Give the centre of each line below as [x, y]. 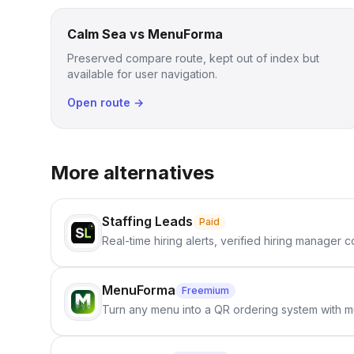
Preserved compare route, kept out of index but [193, 58]
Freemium [205, 290]
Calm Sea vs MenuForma [145, 34]
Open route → [105, 102]
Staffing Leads [147, 221]
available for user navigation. [142, 74]
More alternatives [132, 173]
